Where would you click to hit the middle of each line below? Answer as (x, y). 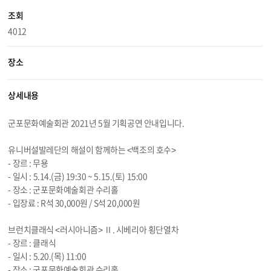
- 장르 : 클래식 (32, 243)
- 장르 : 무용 (28, 163)
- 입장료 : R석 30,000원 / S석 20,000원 (74, 203)
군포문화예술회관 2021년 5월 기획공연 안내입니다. (96, 123)
